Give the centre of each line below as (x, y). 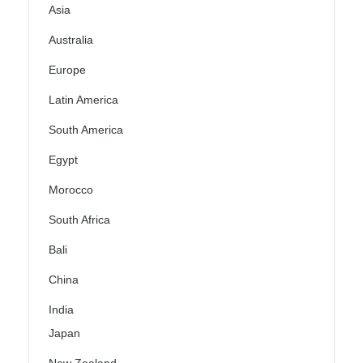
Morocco (71, 190)
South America (86, 130)
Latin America (83, 100)
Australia (71, 40)
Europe (67, 70)
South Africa (79, 220)
